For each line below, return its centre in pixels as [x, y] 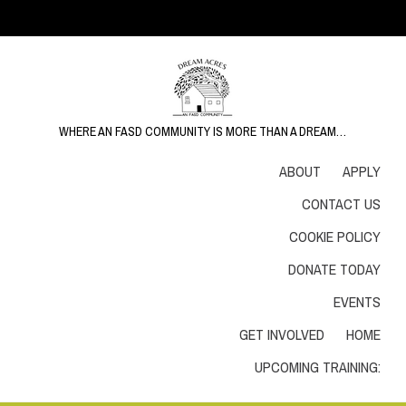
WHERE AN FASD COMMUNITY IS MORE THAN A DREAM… [203, 131]
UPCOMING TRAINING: [318, 367]
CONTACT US [342, 204]
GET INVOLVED [282, 334]
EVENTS [358, 302]
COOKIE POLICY [335, 237]
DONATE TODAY [335, 269]
